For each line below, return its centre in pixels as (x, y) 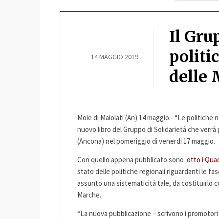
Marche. (89, 195)
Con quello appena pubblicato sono (132, 160)
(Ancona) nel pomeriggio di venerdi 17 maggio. (146, 141)
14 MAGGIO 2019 (115, 57)
